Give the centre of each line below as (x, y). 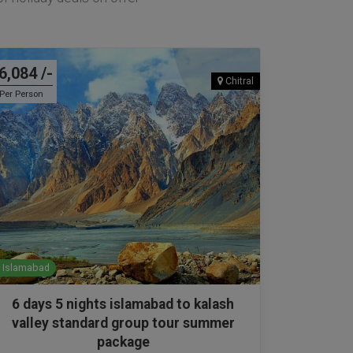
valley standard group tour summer (123, 323)
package (123, 342)
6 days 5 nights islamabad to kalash (123, 305)
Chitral (239, 80)
